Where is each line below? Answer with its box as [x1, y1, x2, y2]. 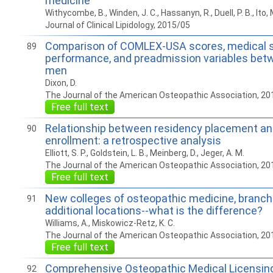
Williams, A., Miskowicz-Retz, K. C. [44, 218, 175, 228]
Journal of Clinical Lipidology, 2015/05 [44, 20, 190, 30]
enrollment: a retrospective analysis [44, 134, 221, 147]
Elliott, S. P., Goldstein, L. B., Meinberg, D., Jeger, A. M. [44, 148, 244, 158]
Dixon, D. [44, 78, 77, 88]
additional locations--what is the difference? [44, 204, 263, 217]
